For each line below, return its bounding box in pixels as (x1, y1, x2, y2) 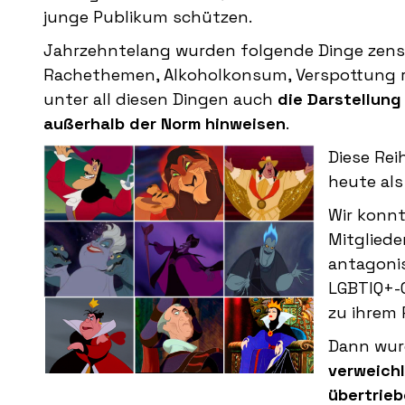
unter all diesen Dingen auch (43, 89, 273, 110)
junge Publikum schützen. (43, 6, 252, 28)
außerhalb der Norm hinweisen (43, 113, 286, 135)
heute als (328, 171, 403, 193)
